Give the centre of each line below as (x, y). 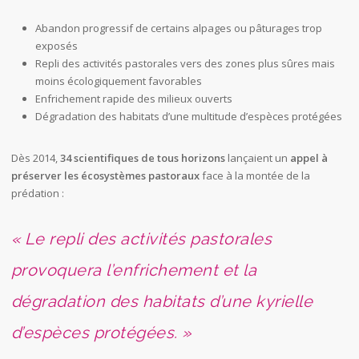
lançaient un (257, 158)
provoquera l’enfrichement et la (134, 270)
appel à (309, 158)
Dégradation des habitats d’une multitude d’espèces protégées (188, 117)
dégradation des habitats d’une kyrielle (162, 302)
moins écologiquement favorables (118, 81)
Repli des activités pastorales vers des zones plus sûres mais (185, 64)
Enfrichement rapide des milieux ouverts (133, 99)
